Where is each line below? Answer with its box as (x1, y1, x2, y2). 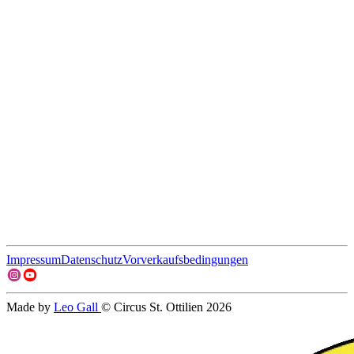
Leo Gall (54, 300, 101, 314)
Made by (6, 300, 54, 314)
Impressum (6, 253, 61, 266)
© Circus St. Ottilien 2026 (101, 300, 232, 314)
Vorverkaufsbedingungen (122, 253, 248, 266)
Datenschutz (61, 253, 122, 266)
